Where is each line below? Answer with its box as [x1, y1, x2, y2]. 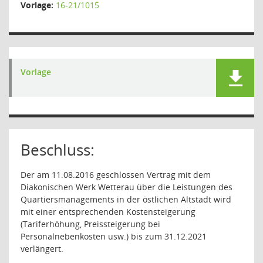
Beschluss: [21, 139, 95, 160]
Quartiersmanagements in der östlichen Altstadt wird [21, 194, 231, 205]
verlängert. [21, 243, 63, 254]
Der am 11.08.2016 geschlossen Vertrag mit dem [21, 169, 211, 180]
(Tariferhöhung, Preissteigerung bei [21, 218, 160, 230]
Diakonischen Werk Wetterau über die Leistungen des [21, 181, 232, 193]
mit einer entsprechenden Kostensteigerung [21, 206, 195, 217]
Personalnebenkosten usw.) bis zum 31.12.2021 [21, 231, 207, 242]
